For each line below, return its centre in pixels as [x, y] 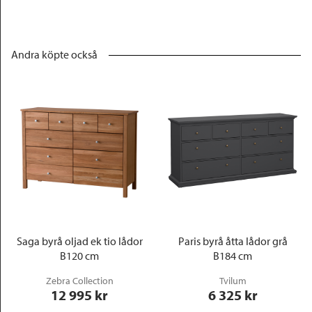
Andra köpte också [54, 54]
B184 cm [233, 256]
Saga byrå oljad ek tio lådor [79, 241]
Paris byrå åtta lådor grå [233, 241]
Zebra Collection [79, 281]
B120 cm [79, 256]
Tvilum [233, 281]
